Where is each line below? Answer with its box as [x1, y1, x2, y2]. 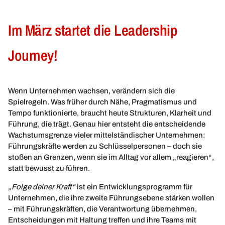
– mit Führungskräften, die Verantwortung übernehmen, [8, 204, 197, 213]
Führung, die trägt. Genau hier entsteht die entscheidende [8, 120, 205, 129]
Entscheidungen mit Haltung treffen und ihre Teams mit [8, 215, 196, 224]
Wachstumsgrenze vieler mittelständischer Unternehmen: [8, 131, 205, 140]
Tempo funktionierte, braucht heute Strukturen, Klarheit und [8, 109, 211, 118]
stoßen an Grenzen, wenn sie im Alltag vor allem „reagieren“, [8, 153, 214, 162]
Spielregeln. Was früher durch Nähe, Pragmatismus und [8, 98, 197, 106]
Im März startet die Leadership [8, 20, 177, 41]
